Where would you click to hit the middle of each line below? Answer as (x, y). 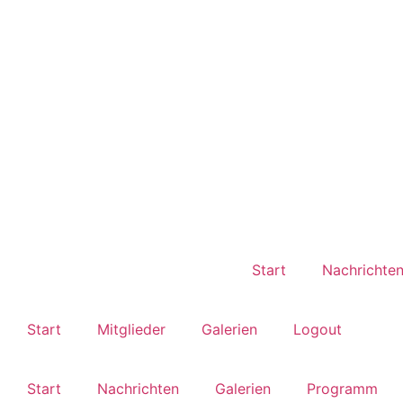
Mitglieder (131, 330)
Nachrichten (138, 389)
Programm (342, 389)
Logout (318, 330)
